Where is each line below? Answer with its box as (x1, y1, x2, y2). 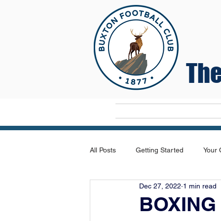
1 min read (183, 182, 217, 190)
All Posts (90, 146, 116, 154)
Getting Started (136, 146, 184, 154)
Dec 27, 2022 (139, 182, 181, 190)
